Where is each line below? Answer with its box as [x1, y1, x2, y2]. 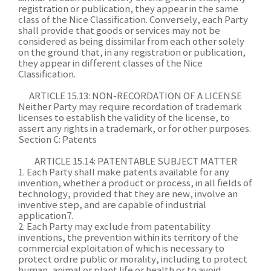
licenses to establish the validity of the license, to [18, 113, 230, 123]
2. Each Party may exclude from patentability [18, 222, 211, 232]
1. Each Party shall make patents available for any [18, 168, 229, 178]
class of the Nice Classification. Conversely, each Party [18, 15, 248, 25]
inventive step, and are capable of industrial [18, 200, 206, 211]
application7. [18, 211, 73, 221]
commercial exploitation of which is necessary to [18, 244, 224, 254]
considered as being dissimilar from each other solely [18, 37, 244, 47]
